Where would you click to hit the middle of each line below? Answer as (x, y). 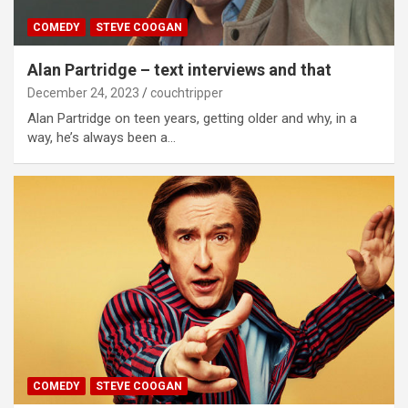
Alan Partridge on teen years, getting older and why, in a (192, 118)
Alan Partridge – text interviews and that (179, 69)
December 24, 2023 (83, 92)
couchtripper (187, 92)
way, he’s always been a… (102, 137)
